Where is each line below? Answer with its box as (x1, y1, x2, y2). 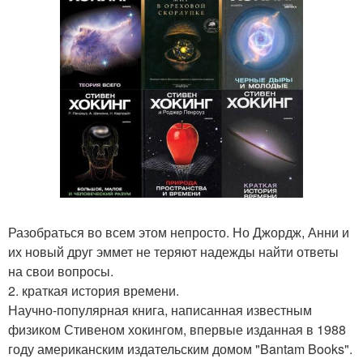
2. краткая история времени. (8, 281, 179, 300)
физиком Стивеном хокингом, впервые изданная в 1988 (8, 320, 346, 339)
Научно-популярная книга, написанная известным (8, 301, 312, 319)
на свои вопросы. (8, 262, 113, 280)
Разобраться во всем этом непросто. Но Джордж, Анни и (8, 223, 349, 241)
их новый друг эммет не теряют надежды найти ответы (8, 242, 339, 261)
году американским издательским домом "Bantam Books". (8, 340, 352, 358)
